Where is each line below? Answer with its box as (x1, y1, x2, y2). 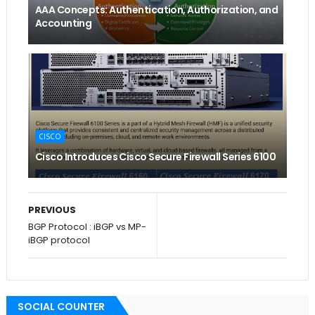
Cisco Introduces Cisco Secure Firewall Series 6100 (34, 149, 276, 164)
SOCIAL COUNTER (17, 299, 105, 314)
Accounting (34, 15, 92, 30)
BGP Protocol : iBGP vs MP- (27, 219, 146, 233)
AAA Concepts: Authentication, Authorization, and (34, 2, 278, 17)
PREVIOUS (27, 202, 76, 217)
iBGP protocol (27, 233, 90, 247)
